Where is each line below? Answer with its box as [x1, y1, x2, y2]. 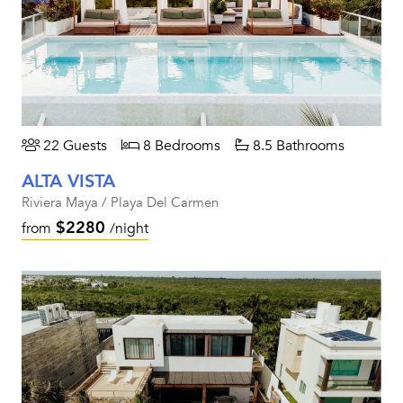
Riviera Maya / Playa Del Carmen [22, 193, 219, 211]
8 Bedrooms [139, 136, 220, 156]
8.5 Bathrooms [249, 136, 345, 156]
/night [110, 219, 148, 238]
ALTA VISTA [22, 169, 115, 193]
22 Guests [40, 136, 107, 156]
